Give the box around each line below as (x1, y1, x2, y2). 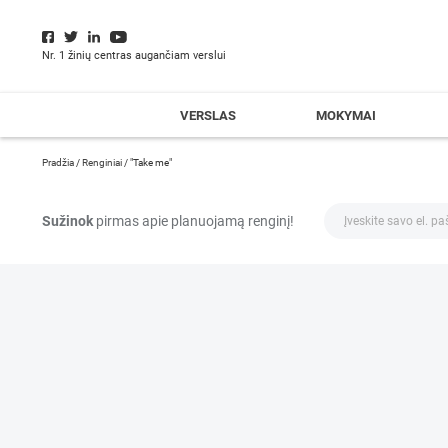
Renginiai (82, 157, 122, 168)
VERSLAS (180, 108, 236, 123)
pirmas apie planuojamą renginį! (93, 213, 294, 229)
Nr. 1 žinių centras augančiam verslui (42, 49, 226, 62)
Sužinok (42, 213, 93, 229)
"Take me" (130, 157, 172, 168)
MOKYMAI (316, 108, 376, 123)
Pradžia (42, 157, 74, 168)
